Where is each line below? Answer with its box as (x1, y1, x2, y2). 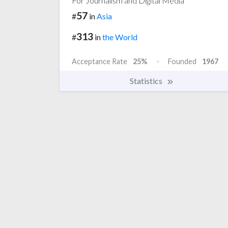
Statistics (130, 75, 164, 85)
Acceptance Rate (72, 56, 127, 66)
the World (102, 32, 137, 42)
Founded (168, 56, 196, 66)
